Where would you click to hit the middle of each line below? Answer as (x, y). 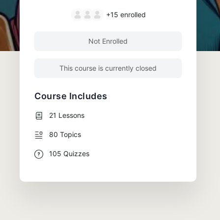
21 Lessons (67, 115)
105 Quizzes (69, 153)
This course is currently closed (108, 68)
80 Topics (65, 134)
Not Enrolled (108, 41)
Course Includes (71, 96)
